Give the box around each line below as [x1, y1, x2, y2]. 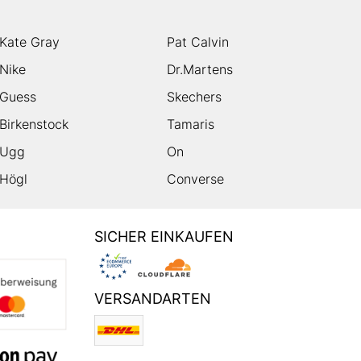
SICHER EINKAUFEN [94, 228, 234, 246]
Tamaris [167, 116, 215, 133]
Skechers [167, 89, 222, 106]
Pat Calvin [167, 34, 230, 51]
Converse [167, 171, 225, 188]
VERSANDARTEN [94, 290, 211, 308]
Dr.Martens [167, 61, 234, 78]
